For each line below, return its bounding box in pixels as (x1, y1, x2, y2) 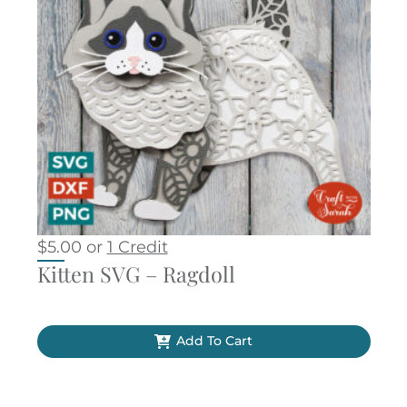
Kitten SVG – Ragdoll (36, 259, 235, 288)
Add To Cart (175, 333, 253, 350)
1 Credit (106, 236, 168, 257)
